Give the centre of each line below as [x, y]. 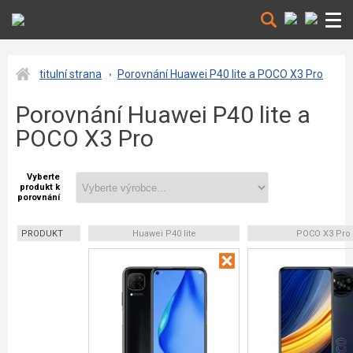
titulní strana [71, 74]
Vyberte [43, 177]
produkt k [40, 187]
